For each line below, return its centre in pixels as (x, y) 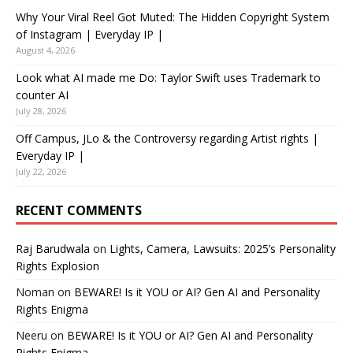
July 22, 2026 (41, 171)
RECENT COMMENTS (79, 210)
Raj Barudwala (53, 249)
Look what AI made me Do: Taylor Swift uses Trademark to (168, 78)
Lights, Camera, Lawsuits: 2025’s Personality (223, 249)
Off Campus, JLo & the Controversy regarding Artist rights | (167, 138)
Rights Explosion (58, 266)
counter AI (42, 95)
